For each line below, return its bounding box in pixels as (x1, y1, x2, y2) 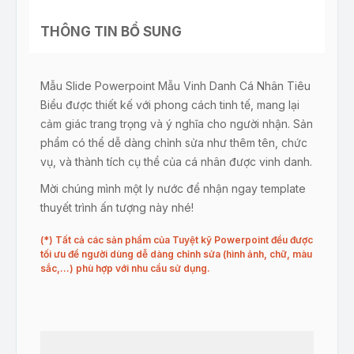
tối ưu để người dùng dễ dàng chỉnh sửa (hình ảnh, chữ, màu (40, 248, 312, 260)
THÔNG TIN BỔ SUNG (40, 24, 182, 40)
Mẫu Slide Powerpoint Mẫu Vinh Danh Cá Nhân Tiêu (40, 79, 311, 92)
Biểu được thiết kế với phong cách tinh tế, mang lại (40, 98, 299, 111)
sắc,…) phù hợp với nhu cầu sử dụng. (40, 262, 210, 274)
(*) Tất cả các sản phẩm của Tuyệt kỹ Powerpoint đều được (40, 234, 313, 246)
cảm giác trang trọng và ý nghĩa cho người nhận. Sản (40, 117, 313, 130)
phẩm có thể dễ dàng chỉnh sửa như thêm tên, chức (40, 136, 307, 149)
